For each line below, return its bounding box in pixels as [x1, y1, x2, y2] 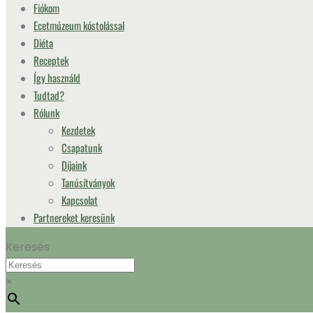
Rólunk [34, 105, 59, 120]
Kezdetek [61, 122, 95, 138]
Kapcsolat [61, 192, 98, 208]
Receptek [34, 52, 68, 68]
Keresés [6, 239, 50, 255]
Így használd [34, 70, 80, 85]
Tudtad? [34, 87, 64, 103]
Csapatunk [61, 140, 102, 155]
